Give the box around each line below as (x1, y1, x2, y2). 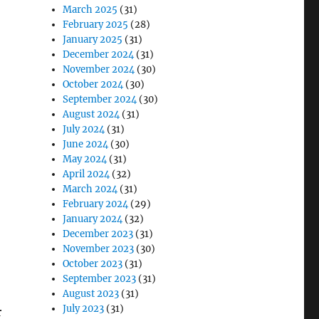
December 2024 (63, 48, 135, 61)
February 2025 (63, 19, 129, 31)
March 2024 (63, 183, 118, 195)
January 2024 (63, 213, 123, 225)
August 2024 (63, 108, 120, 120)
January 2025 (63, 33, 123, 46)
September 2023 (63, 273, 137, 285)
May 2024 (63, 153, 108, 165)
